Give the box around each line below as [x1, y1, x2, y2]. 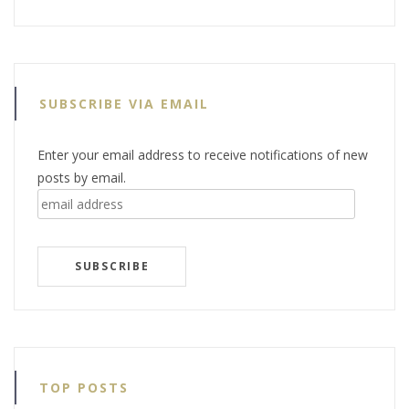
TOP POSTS [39, 378, 129, 396]
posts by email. [37, 168, 126, 186]
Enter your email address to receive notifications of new [37, 145, 368, 163]
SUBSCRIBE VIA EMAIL [39, 94, 209, 112]
